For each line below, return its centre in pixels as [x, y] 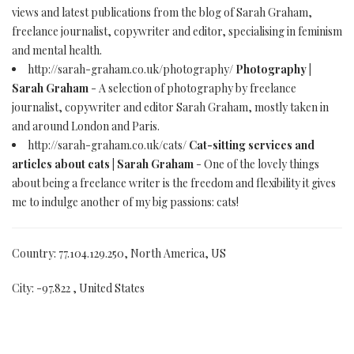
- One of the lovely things [256, 164]
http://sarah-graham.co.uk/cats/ [108, 145]
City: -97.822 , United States [78, 288]
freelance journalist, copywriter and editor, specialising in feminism [177, 31]
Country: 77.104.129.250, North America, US [119, 253]
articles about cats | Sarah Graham [103, 164]
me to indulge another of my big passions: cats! [125, 202]
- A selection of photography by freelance [192, 88]
